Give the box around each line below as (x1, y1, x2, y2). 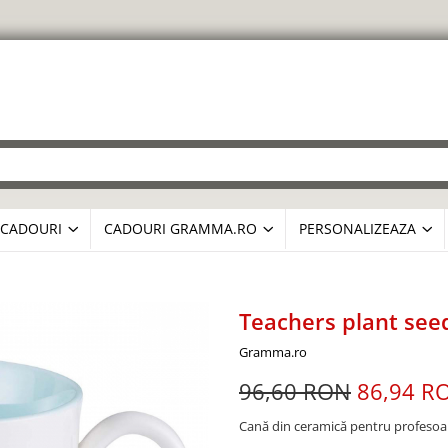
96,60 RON (239, 376, 351, 406)
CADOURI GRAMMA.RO (104, 219, 257, 238)
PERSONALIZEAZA (299, 219, 416, 238)
